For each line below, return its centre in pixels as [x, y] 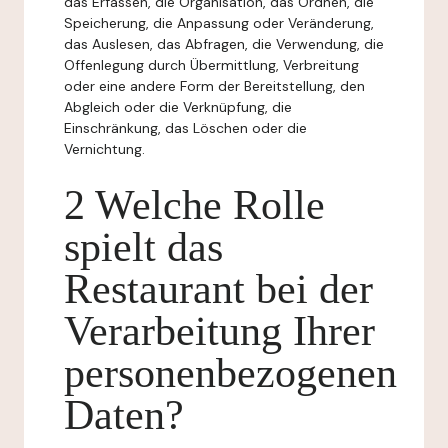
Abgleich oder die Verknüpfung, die [178, 107]
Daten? [124, 415]
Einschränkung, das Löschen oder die [185, 128]
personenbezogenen [230, 373]
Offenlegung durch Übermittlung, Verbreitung [211, 65]
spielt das [143, 247]
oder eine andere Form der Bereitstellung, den [214, 86]
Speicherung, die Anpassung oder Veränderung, [219, 23]
